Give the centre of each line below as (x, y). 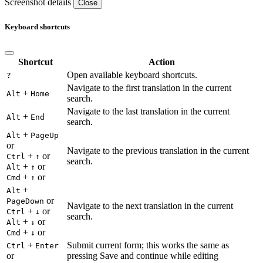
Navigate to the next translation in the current (150, 205)
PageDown (25, 201)
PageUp (45, 135)
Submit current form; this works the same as (148, 245)
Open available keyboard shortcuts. (132, 75)
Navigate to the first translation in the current (149, 87)
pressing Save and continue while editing (143, 255)
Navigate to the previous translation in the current (158, 150)
